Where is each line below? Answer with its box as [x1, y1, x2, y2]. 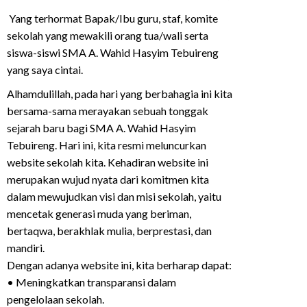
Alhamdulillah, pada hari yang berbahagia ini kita [7, 87, 233, 101]
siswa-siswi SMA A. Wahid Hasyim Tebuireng [7, 46, 219, 60]
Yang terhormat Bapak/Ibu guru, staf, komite [9, 12, 219, 25]
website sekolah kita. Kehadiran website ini [7, 156, 209, 169]
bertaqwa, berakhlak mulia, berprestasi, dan [7, 224, 212, 238]
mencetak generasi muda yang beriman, [7, 207, 192, 221]
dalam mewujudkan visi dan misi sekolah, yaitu [7, 190, 222, 204]
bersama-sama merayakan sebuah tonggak [7, 104, 209, 118]
